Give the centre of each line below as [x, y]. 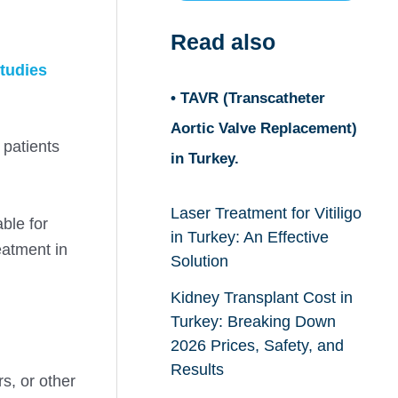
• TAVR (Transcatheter [247, 98]
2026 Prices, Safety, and [257, 345]
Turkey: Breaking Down [253, 321]
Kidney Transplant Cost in [261, 297]
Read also [223, 42]
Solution [199, 262]
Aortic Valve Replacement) [263, 128]
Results [197, 369]
